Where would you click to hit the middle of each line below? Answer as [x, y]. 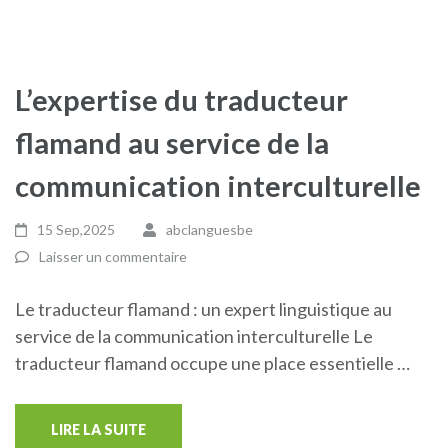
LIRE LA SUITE [98, 429]
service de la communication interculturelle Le [194, 336]
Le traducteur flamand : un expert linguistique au [203, 309]
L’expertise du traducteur [181, 99]
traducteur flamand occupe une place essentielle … [212, 363]
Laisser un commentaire [113, 256]
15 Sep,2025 [76, 229]
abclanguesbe [209, 229]
